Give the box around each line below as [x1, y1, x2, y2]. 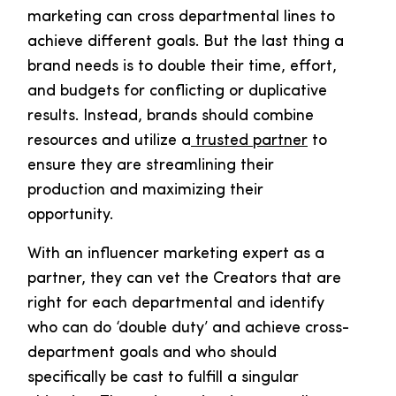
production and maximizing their [27, 182, 263, 200]
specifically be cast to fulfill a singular [27, 369, 299, 387]
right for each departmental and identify [27, 295, 324, 313]
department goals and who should [27, 345, 277, 362]
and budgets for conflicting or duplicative [27, 83, 327, 101]
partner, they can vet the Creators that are [27, 270, 341, 288]
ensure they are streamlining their [27, 157, 274, 175]
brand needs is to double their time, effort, [27, 58, 337, 76]
